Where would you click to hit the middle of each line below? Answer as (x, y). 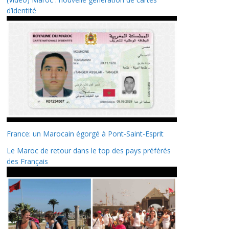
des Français (27, 162)
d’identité (21, 11)
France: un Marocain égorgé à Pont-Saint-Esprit (85, 134)
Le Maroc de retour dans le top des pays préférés (89, 151)
